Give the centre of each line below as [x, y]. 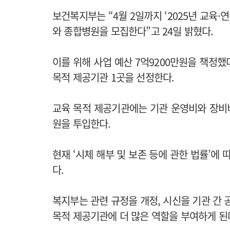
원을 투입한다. [82, 123]
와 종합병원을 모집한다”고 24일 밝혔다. [133, 31]
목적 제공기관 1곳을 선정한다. [113, 77]
